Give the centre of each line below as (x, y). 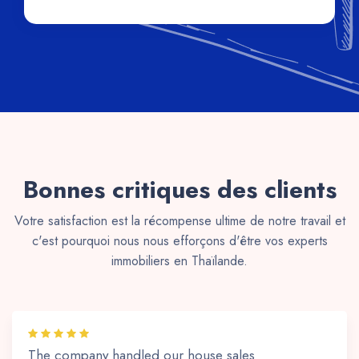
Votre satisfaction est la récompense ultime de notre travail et (179, 221)
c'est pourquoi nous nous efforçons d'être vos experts (179, 241)
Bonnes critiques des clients (179, 190)
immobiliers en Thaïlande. (179, 261)
